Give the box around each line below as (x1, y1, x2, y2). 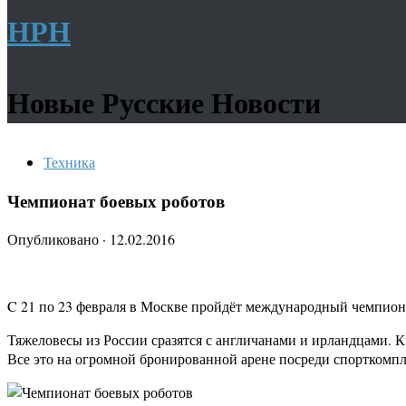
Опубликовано (7, 229, 102, 249)
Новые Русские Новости (7, 81, 321, 123)
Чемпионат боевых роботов (7, 188, 225, 213)
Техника (43, 152, 95, 171)
